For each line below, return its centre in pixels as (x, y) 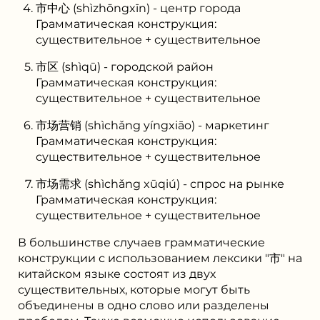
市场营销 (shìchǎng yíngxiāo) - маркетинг (152, 125)
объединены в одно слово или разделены (144, 305)
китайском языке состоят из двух (117, 274)
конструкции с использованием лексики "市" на (160, 258)
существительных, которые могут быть (134, 289)
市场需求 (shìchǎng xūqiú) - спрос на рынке (160, 184)
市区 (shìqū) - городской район (125, 66)
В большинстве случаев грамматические (141, 242)
